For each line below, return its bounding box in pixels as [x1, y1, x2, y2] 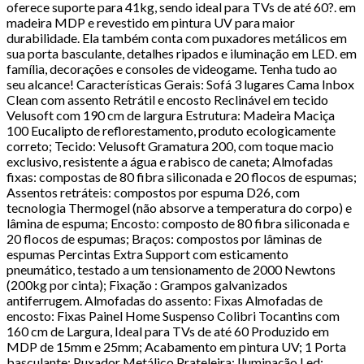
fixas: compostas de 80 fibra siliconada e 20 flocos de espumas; [6, 168, 357, 184]
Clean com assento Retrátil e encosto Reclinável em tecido [6, 91, 328, 107]
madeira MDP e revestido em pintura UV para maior [6, 14, 295, 30]
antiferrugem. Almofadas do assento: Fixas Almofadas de [6, 292, 323, 308]
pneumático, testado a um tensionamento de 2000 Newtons [6, 261, 336, 277]
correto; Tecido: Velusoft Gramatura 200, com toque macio [6, 137, 334, 154]
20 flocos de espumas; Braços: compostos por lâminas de [6, 230, 322, 246]
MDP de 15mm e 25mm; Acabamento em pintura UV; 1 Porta [6, 338, 346, 354]
